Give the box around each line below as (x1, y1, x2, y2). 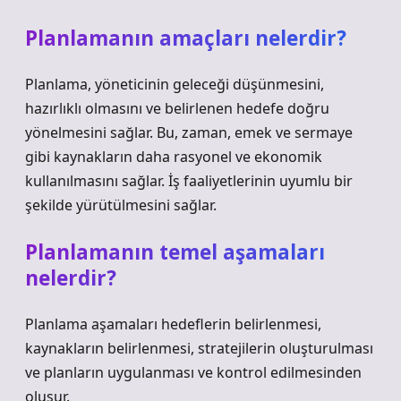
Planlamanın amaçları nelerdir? (25, 24, 346, 52)
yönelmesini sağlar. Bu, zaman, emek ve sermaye (25, 123, 353, 142)
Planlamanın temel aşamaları (25, 238, 325, 266)
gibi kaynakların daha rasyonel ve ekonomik (25, 147, 322, 166)
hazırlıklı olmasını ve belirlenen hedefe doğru (25, 98, 329, 118)
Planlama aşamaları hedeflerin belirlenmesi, (25, 314, 321, 334)
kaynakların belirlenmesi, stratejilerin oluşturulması (25, 338, 373, 358)
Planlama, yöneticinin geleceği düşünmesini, (25, 74, 324, 94)
